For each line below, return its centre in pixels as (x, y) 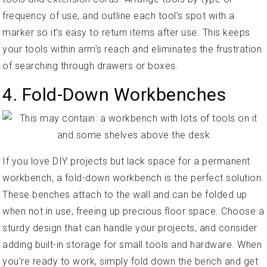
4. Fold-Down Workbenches (114, 94)
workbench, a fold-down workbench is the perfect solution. (133, 178)
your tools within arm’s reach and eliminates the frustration (132, 49)
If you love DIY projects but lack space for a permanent (126, 161)
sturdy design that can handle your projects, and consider (130, 228)
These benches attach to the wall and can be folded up (125, 194)
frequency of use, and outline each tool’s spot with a (119, 15)
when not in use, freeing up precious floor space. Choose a (133, 211)
